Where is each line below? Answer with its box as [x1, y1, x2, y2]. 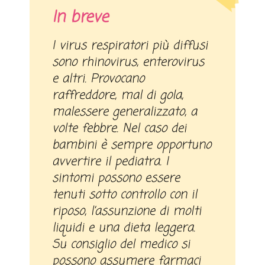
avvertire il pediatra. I [52, 153, 169, 172]
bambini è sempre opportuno [52, 136, 212, 155]
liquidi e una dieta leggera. [52, 219, 196, 238]
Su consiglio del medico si [52, 235, 190, 254]
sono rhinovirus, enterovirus [52, 53, 205, 72]
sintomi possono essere [52, 169, 180, 188]
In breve [52, 6, 109, 30]
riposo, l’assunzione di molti [52, 202, 202, 221]
